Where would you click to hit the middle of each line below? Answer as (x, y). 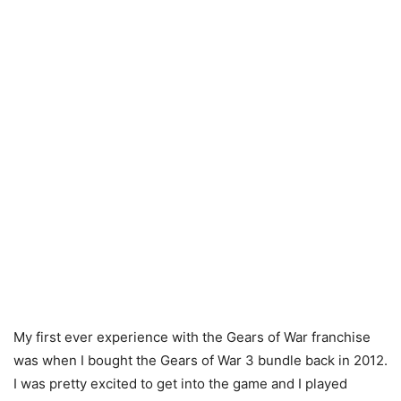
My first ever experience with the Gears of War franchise (192, 337)
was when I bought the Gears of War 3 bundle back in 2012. (200, 361)
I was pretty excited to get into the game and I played (180, 384)
